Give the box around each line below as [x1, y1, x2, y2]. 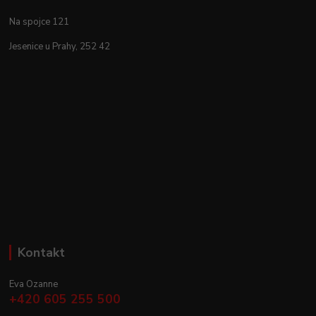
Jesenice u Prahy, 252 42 [9, 39, 113, 53]
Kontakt [17, 243, 65, 261]
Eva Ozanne [9, 277, 59, 291]
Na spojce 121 [9, 15, 70, 28]
